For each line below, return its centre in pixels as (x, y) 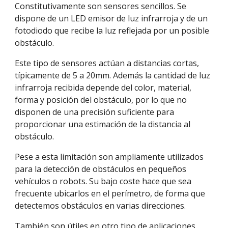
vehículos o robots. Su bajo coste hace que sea (103, 181)
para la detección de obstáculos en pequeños (101, 169)
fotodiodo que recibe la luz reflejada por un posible (112, 31)
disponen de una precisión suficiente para (95, 112)
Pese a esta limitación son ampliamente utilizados (109, 157)
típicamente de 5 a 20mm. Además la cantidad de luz (113, 75)
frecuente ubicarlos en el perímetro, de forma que (110, 193)
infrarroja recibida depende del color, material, (103, 88)
